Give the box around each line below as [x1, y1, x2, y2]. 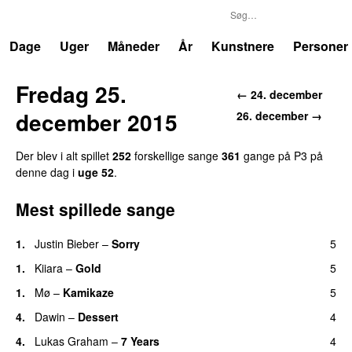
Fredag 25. [16, 77, 126, 110]
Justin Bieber [35, 235, 99, 251]
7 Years [121, 332, 159, 349]
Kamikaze [63, 284, 114, 300]
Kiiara [35, 259, 63, 276]
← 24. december [236, 86, 322, 102]
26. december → [236, 107, 322, 123]
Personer [293, 37, 348, 55]
